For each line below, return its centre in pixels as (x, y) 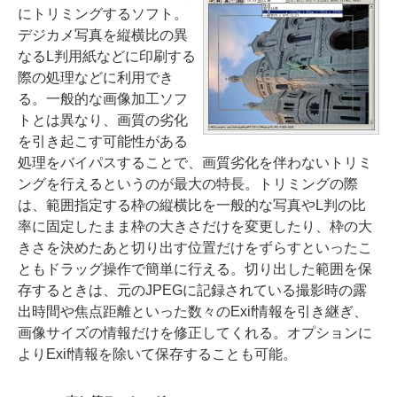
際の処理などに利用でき (96, 78)
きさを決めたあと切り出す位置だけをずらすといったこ (195, 248)
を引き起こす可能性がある (103, 141)
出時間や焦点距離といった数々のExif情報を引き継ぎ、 (193, 311)
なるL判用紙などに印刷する (107, 56)
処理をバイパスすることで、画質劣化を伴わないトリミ (195, 163)
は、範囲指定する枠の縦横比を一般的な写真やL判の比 (192, 205)
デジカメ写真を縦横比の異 (103, 35)
